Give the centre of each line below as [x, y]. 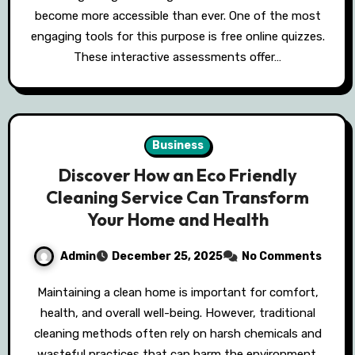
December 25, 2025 [167, 257]
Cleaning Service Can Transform [177, 198]
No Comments [282, 257]
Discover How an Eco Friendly [177, 176]
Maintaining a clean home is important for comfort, [42, 293]
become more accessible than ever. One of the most [177, 16]
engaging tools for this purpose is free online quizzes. [177, 37]
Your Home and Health [177, 220]
